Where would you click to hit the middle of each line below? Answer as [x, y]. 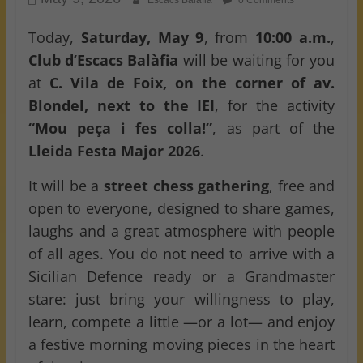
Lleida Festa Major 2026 [114, 151]
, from [230, 38]
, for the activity [275, 106]
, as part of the [274, 128]
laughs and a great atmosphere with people [181, 231]
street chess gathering [186, 186]
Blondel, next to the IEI [122, 106]
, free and [302, 186]
